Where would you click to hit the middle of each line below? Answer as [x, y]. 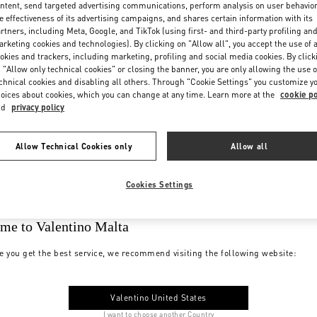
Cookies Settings [159, 184]
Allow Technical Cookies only [74, 146]
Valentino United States [158, 297]
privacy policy [38, 107]
